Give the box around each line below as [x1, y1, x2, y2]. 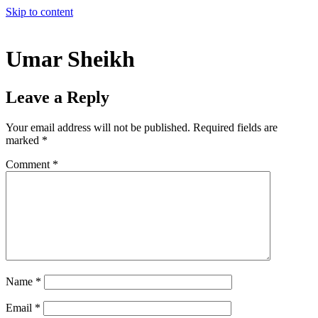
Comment [6, 158, 53, 170]
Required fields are [193, 121, 278, 133]
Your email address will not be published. [6, 121, 190, 133]
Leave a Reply [6, 87, 109, 106]
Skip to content [6, 6, 73, 18]
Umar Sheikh [6, 46, 135, 72]
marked [6, 133, 42, 146]
